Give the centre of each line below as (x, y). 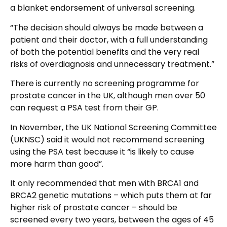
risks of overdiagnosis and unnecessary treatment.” (112, 64)
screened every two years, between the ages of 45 (112, 219)
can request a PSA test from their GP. (84, 108)
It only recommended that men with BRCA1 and (104, 183)
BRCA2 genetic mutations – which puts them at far (111, 195)
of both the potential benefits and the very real (105, 52)
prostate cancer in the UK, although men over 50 (108, 96)
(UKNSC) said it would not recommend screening (107, 139)
